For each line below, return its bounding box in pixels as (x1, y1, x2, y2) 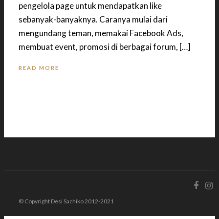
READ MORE (19, 65, 59, 71)
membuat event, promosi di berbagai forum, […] (19, 41, 191, 52)
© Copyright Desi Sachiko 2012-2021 (19, 197, 114, 205)
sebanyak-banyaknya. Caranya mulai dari (19, 14, 168, 24)
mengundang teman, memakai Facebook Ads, (19, 27, 183, 38)
